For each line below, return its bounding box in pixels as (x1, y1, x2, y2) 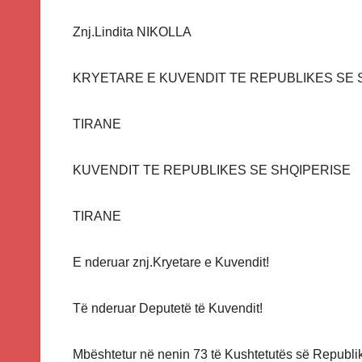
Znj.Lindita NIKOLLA (73, 25, 192, 40)
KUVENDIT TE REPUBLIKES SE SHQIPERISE (73, 163, 351, 178)
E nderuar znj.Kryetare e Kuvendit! (73, 255, 269, 270)
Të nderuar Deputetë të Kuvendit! (73, 301, 263, 316)
